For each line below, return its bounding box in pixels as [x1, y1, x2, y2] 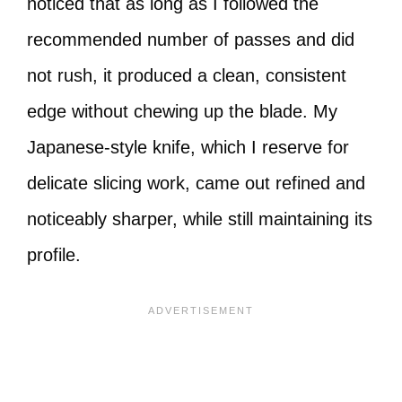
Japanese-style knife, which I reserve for [27, 137, 349, 157]
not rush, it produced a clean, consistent [27, 66, 346, 85]
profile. [27, 245, 81, 265]
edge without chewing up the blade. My [27, 101, 337, 121]
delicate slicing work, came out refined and [27, 173, 365, 193]
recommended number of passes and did [27, 30, 354, 49]
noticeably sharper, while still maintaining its [27, 209, 372, 229]
